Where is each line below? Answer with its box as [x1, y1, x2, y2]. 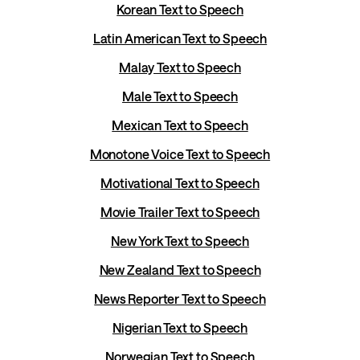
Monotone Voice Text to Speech [89, 146, 271, 162]
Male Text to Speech [122, 88, 238, 104]
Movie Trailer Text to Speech [100, 204, 260, 220]
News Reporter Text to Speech [94, 291, 266, 307]
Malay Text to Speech [119, 59, 241, 76]
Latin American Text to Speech [92, 31, 268, 47]
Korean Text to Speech [117, 2, 243, 18]
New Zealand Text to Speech [99, 262, 261, 278]
